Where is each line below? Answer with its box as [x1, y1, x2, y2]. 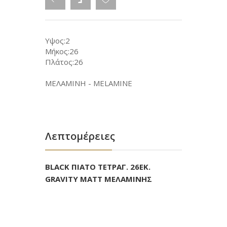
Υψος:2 [45, 35, 70, 46]
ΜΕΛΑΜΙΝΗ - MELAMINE [45, 78, 132, 88]
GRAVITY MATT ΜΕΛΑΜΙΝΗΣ [45, 174, 152, 184]
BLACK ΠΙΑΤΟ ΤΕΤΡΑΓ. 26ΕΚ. [45, 162, 150, 172]
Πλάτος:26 [45, 57, 83, 67]
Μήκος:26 [45, 46, 79, 56]
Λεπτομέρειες [45, 129, 115, 143]
